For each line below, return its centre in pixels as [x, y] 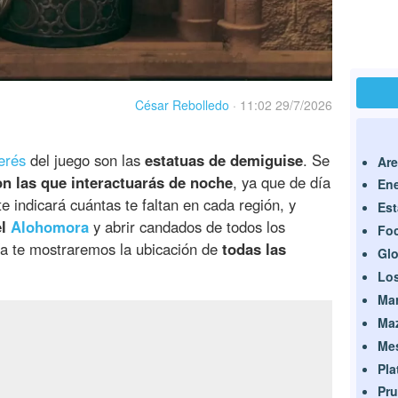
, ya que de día [282, 183]
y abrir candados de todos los [187, 227]
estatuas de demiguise [224, 160]
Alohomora [50, 227]
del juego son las [85, 160]
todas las [254, 249]
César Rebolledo [182, 105]
